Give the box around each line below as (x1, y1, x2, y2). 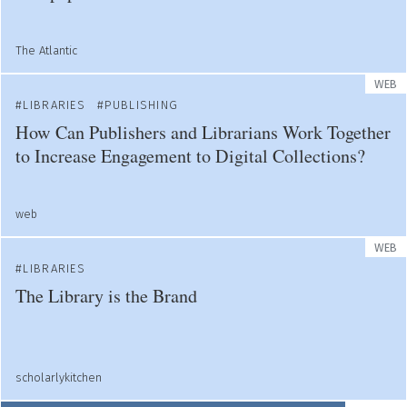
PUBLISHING (104, 98, 179, 112)
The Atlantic (15, 44, 77, 57)
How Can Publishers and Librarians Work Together (15, 120, 391, 144)
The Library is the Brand (15, 283, 197, 308)
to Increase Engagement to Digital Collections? (15, 144, 365, 168)
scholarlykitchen (15, 371, 102, 384)
